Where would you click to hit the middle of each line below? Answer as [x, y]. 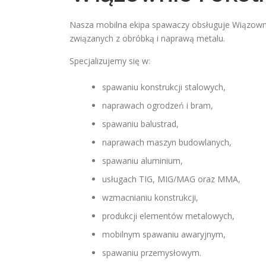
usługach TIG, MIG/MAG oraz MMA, [171, 179]
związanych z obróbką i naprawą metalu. [147, 38]
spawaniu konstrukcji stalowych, [164, 87]
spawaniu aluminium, [142, 161]
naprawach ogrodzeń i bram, [158, 105]
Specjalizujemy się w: [110, 61]
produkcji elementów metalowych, [168, 216]
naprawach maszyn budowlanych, [167, 142]
